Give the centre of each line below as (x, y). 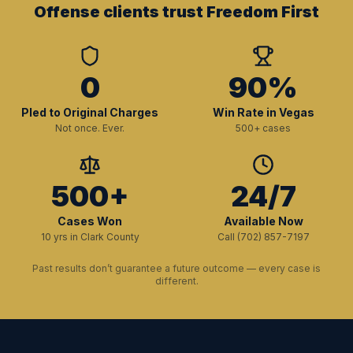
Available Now (263, 221)
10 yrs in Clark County (90, 237)
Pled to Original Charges (90, 112)
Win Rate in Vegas (263, 112)
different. (176, 281)
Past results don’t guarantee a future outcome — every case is (176, 268)
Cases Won (90, 221)
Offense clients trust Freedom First (176, 12)
